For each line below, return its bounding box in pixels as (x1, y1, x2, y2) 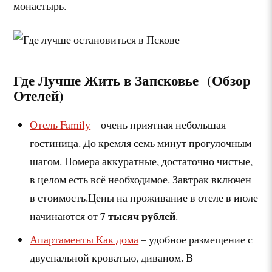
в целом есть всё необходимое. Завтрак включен (30, 172, 252, 187)
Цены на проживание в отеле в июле (88, 190, 259, 205)
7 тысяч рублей (98, 208, 176, 224)
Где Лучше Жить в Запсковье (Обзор (13, 70, 251, 91)
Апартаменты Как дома (30, 232, 139, 247)
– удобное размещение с (138, 232, 253, 247)
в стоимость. (30, 190, 89, 205)
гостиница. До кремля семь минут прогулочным (30, 135, 252, 151)
